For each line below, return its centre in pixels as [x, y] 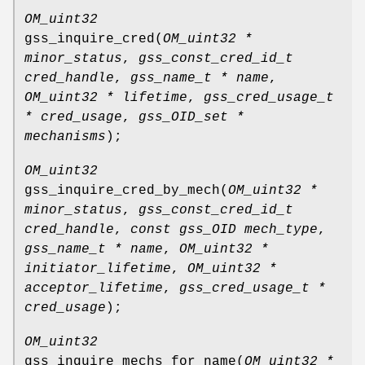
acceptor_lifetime [94, 288]
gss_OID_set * [191, 117]
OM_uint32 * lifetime [106, 97]
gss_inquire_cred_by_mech [122, 190]
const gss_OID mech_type [224, 229]
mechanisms [65, 136]
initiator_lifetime [98, 268]
